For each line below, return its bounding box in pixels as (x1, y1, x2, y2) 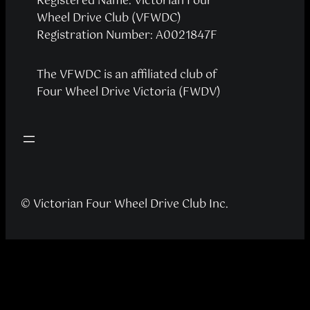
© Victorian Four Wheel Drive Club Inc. (21, 194, 229, 214)
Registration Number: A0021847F (36, 26, 217, 46)
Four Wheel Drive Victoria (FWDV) (36, 83, 221, 102)
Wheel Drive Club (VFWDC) (36, 9, 181, 28)
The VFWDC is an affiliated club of (36, 66, 217, 85)
